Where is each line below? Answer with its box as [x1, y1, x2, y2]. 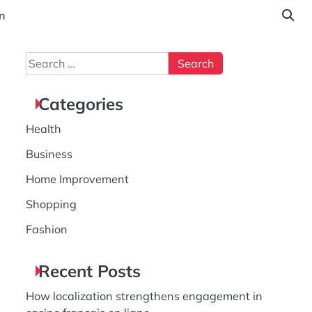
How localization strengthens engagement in [25, 289, 263, 303]
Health [25, 122, 61, 136]
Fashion [25, 222, 68, 236]
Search [24, 53, 61, 67]
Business [25, 147, 72, 161]
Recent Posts [38, 260, 141, 281]
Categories [38, 93, 123, 114]
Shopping [25, 197, 77, 211]
